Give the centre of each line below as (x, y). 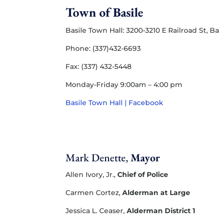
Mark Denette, (97, 158)
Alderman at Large (155, 193)
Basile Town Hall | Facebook (115, 103)
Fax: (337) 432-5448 (99, 67)
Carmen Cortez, (93, 193)
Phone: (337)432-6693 (103, 49)
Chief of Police (142, 175)
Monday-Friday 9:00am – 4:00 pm (124, 85)
